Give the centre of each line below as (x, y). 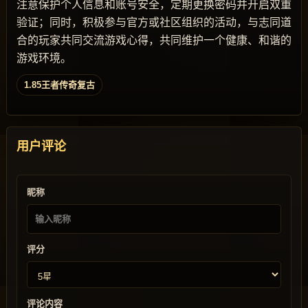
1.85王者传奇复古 (59, 85)
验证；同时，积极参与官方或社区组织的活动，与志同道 (154, 22)
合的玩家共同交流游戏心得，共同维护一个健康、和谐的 (154, 40)
